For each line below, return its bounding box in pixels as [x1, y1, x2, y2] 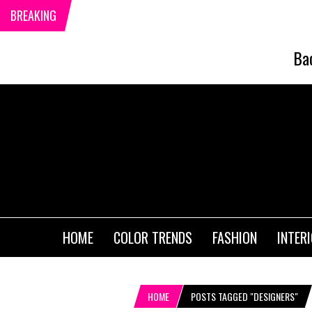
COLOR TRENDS [114, 227, 192, 249]
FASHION [212, 227, 257, 249]
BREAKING [10, 6, 56, 24]
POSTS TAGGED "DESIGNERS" [191, 289, 298, 304]
